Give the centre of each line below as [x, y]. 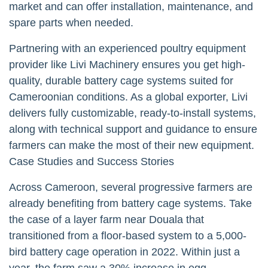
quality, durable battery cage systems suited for [121, 80]
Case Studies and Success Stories [92, 161]
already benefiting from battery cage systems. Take [130, 203]
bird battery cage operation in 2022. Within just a [124, 252]
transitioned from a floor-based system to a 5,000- [128, 235]
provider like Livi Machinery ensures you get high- [127, 64]
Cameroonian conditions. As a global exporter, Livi [128, 97]
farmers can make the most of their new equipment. [132, 145]
